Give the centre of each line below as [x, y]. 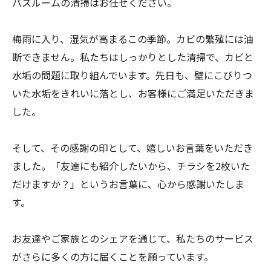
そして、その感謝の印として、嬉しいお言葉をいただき [132, 148]
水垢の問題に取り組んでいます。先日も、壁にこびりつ [132, 75]
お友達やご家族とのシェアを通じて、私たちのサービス [133, 238]
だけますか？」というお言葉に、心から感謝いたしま [128, 184]
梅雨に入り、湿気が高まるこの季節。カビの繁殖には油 [133, 39]
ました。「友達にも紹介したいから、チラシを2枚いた [131, 166]
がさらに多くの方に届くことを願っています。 [113, 256]
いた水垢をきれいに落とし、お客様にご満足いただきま [133, 93]
